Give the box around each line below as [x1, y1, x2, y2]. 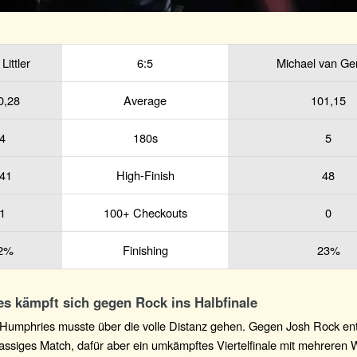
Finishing [122, 241, 168, 258]
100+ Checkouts [103, 203, 187, 221]
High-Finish [116, 166, 175, 183]
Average [124, 91, 167, 108]
